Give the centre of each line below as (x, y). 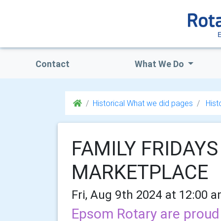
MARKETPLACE (140, 172)
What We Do (160, 64)
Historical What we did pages (143, 103)
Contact (52, 64)
